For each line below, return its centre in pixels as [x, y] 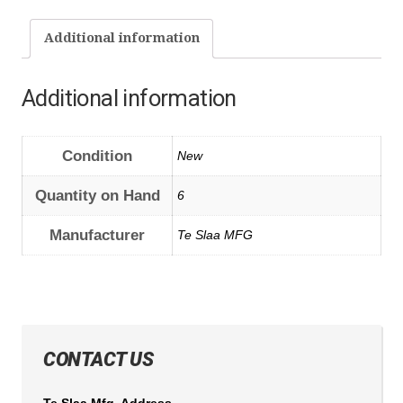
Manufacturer [97, 234]
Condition [97, 155]
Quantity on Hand [97, 195]
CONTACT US [98, 359]
